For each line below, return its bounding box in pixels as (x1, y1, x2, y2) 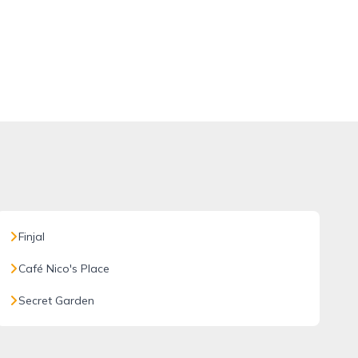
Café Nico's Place (18, 261, 109, 276)
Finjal (18, 229, 45, 244)
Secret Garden (18, 293, 94, 308)
